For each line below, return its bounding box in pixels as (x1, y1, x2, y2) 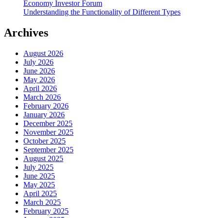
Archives (4, 26, 48, 39)
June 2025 (23, 171, 55, 180)
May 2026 (23, 75, 55, 84)
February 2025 (23, 206, 69, 215)
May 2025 (23, 180, 55, 189)
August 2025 (23, 154, 63, 163)
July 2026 (23, 57, 54, 66)
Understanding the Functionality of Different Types (23, 8, 181, 17)
